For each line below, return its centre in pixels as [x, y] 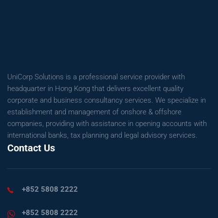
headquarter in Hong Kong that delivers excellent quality [95, 89]
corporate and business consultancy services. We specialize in [107, 100]
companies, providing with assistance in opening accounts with [107, 124]
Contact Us [31, 148]
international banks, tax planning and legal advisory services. [102, 135]
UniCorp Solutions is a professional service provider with [96, 77]
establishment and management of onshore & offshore [94, 112]
